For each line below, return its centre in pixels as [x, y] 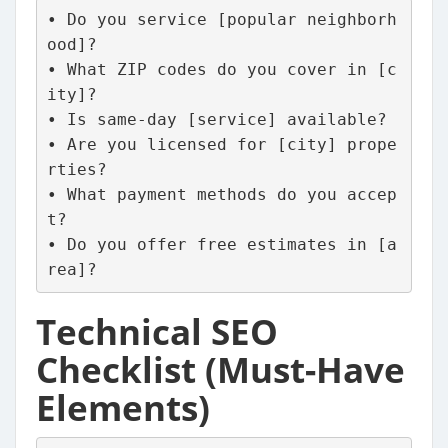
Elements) [123, 407]
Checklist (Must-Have [220, 369]
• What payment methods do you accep [221, 195]
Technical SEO [157, 331]
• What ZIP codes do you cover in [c [221, 70]
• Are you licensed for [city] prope [221, 145]
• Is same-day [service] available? [216, 120]
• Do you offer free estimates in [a [221, 245]
